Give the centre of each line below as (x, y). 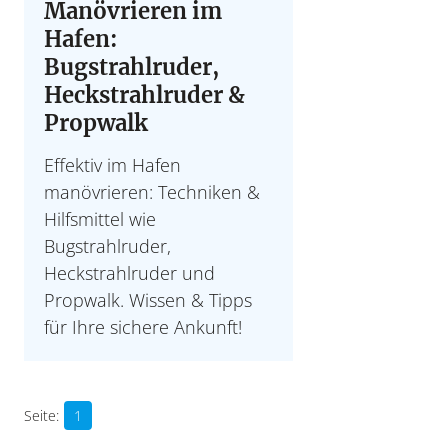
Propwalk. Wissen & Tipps (148, 300)
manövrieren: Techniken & (152, 192)
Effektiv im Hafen (112, 165)
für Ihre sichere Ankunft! (143, 327)
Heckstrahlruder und (129, 273)
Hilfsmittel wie (100, 219)
